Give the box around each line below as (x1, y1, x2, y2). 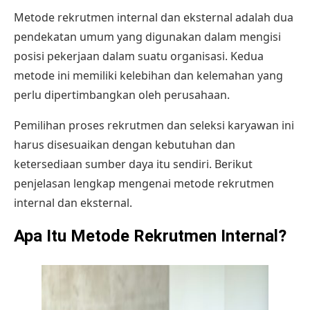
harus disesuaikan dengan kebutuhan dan (14, 137, 235, 153)
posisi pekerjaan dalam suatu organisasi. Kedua (14, 48, 264, 64)
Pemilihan (14, 118, 69, 134)
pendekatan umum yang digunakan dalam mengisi (14, 29, 281, 45)
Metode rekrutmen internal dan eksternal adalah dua (14, 10, 293, 26)
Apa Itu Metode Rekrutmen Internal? (14, 226, 286, 246)
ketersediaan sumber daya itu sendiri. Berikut (14, 156, 253, 172)
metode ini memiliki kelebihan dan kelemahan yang (14, 68, 283, 84)
